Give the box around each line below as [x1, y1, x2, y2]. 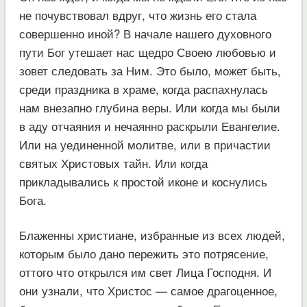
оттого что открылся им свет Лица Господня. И [19, 262, 271, 280]
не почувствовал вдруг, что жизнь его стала [19, 5, 256, 23]
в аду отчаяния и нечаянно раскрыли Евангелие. [19, 116, 280, 134]
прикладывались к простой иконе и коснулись [19, 172, 267, 190]
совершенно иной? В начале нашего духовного [19, 24, 271, 42]
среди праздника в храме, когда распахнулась [19, 79, 268, 97]
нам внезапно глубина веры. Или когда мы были [19, 98, 280, 116]
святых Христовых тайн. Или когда [19, 153, 208, 171]
